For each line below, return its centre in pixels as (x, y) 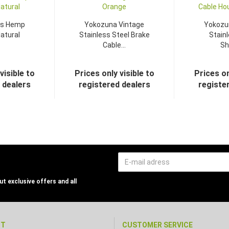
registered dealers (114, 85)
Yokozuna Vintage (114, 25)
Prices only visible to (114, 73)
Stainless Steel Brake (114, 35)
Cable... (114, 45)
